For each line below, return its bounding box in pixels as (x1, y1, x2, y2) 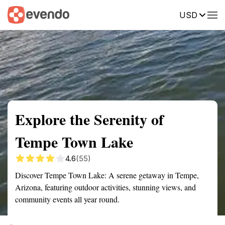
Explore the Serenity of (15, 108, 164, 130)
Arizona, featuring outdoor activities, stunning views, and (15, 182, 196, 192)
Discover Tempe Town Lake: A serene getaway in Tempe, (15, 170, 199, 180)
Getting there (82, 10, 126, 19)
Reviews (193, 10, 221, 19)
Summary (8, 10, 38, 19)
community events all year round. (15, 194, 120, 204)
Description (141, 10, 178, 19)
